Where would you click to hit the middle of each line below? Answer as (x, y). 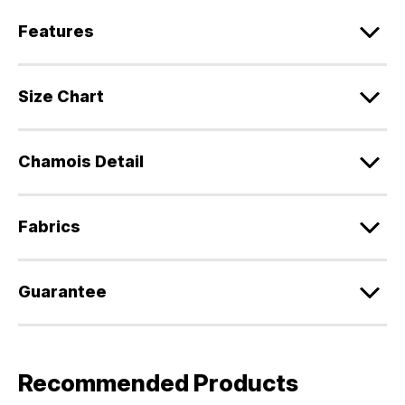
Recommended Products (158, 383)
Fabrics (49, 227)
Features (56, 32)
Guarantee (62, 292)
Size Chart (61, 97)
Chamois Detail (81, 162)
